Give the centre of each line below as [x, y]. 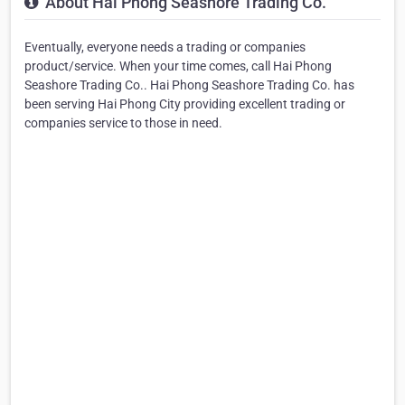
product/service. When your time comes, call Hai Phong [178, 66]
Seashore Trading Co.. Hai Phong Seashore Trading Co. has [189, 85]
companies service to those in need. [123, 122]
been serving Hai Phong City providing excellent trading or [185, 104]
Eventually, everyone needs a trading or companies [165, 47]
